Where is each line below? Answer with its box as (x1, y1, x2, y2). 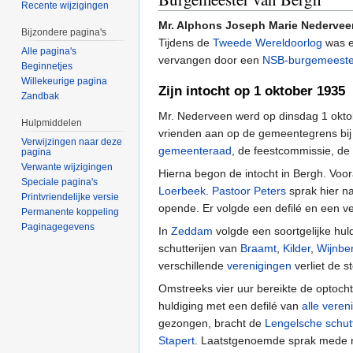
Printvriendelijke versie (21, 191, 120, 203)
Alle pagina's (21, 46, 77, 58)
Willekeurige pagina (21, 76, 108, 87)
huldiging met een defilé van (158, 299, 302, 312)
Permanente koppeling (21, 206, 120, 217)
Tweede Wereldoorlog (213, 36, 322, 50)
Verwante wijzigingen (21, 161, 113, 173)
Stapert (158, 333, 195, 347)
